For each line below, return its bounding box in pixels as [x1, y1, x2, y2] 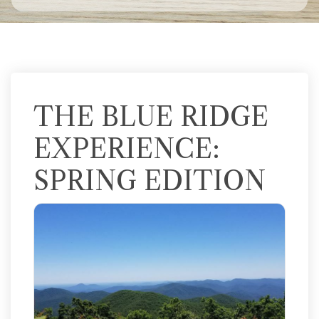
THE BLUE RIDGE [33, 101, 268, 132]
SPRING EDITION [33, 165, 266, 197]
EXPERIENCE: [33, 133, 220, 164]
